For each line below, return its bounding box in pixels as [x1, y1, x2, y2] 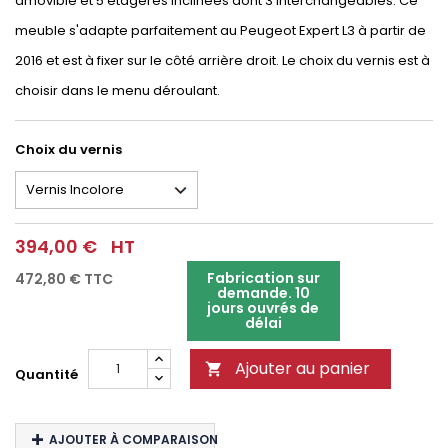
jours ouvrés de [207, 298, 320, 318]
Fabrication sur [206, 268, 320, 288]
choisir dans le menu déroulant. [15, 81, 223, 100]
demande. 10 [216, 283, 310, 303]
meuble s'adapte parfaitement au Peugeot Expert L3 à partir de [15, 21, 426, 40]
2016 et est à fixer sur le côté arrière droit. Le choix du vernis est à [15, 51, 430, 70]
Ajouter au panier [235, 357, 370, 380]
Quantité [15, 365, 78, 384]
